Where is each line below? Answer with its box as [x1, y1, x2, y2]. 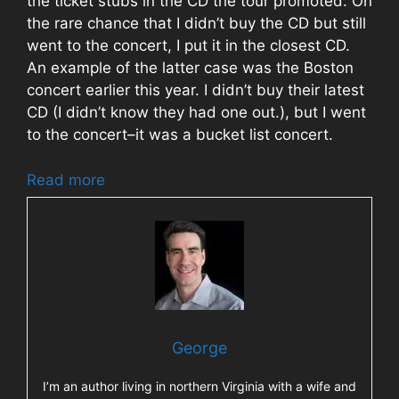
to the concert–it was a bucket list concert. [27, 126, 333, 144]
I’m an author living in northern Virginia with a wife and [43, 378, 356, 394]
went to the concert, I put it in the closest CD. [27, 37, 350, 55]
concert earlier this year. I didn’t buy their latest [27, 81, 364, 100]
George [172, 338, 227, 357]
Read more [27, 170, 105, 189]
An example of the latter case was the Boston [27, 59, 354, 77]
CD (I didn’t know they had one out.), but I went [27, 103, 366, 122]
